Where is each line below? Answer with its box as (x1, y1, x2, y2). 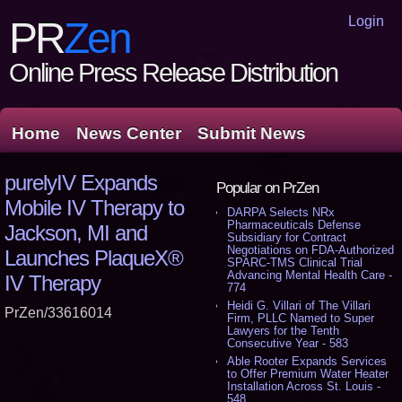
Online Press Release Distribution (9, 58, 337, 87)
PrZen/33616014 (4, 305, 112, 320)
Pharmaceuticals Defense (227, 218, 362, 232)
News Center (76, 124, 181, 143)
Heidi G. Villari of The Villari (227, 299, 371, 312)
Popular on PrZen (216, 179, 319, 197)
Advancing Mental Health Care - (227, 268, 393, 282)
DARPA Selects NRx (227, 205, 336, 219)
